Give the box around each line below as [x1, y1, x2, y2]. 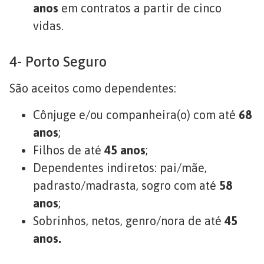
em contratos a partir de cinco [58, 1, 222, 15]
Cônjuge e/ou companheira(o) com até [33, 107, 239, 121]
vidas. [33, 19, 64, 33]
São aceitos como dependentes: [9, 81, 176, 95]
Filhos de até [33, 143, 104, 157]
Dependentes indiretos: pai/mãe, [33, 160, 207, 174]
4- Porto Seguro [9, 54, 107, 70]
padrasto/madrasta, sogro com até [33, 178, 219, 192]
